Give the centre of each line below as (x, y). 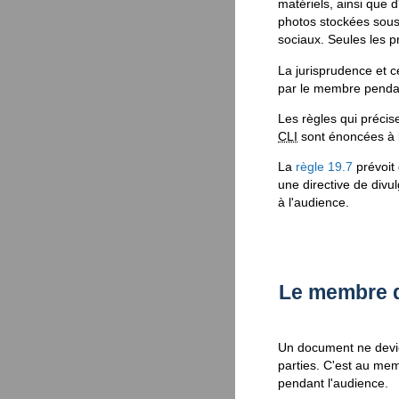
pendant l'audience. (333, 383)
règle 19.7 (324, 167)
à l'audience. (313, 203)
